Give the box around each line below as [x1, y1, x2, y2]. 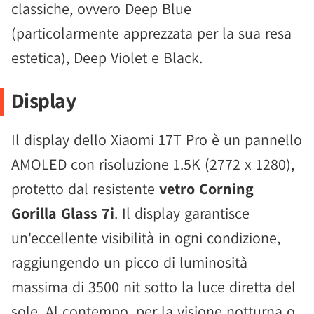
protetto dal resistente [11, 179, 159, 199]
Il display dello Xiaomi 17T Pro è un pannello [11, 130, 302, 150]
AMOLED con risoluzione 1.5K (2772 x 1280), [11, 154, 294, 175]
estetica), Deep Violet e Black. [11, 48, 203, 68]
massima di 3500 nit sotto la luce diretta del [11, 277, 296, 297]
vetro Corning [159, 179, 254, 199]
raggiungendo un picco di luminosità [11, 252, 247, 273]
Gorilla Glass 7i [11, 203, 114, 224]
